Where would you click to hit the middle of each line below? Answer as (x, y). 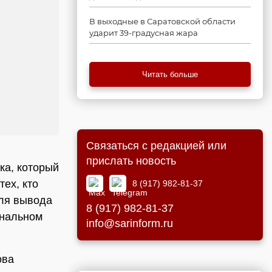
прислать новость (131, 161)
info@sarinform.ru (130, 223)
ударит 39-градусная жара (144, 33)
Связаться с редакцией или (156, 146)
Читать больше (170, 74)
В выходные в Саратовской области (162, 21)
